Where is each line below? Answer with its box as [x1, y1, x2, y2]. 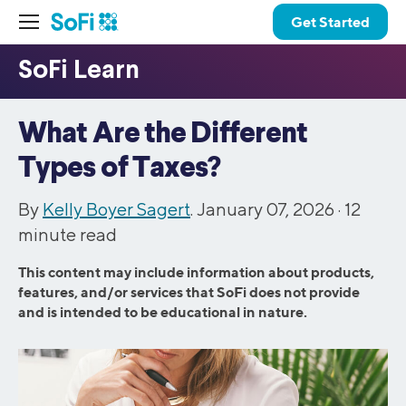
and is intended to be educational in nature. [18, 303, 307, 321]
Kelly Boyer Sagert [43, 198, 190, 219]
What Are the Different [18, 120, 308, 149]
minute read [18, 224, 117, 245]
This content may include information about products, [18, 263, 374, 281]
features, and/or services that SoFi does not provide [18, 283, 360, 301]
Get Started [291, 13, 370, 31]
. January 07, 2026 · [190, 198, 344, 219]
